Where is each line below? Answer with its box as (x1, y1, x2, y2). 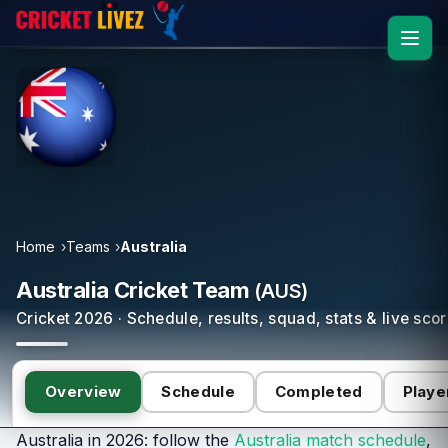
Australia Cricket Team (16, 276, 254, 303)
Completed (274, 381, 363, 401)
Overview (45, 381, 122, 401)
